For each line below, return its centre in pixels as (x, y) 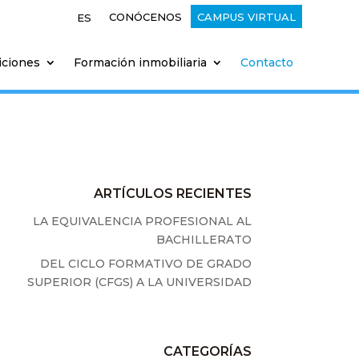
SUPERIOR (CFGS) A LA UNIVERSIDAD (139, 282)
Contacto (267, 63)
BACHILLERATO (204, 240)
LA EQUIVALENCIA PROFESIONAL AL (142, 222)
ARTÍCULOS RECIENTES (172, 194)
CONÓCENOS (145, 17)
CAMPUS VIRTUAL (246, 17)
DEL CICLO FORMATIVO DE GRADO (145, 264)
